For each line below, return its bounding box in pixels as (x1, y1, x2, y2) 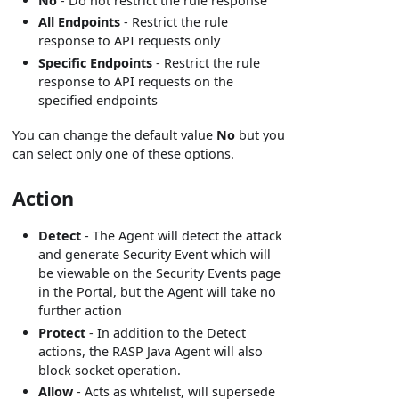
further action (38, 302, 123, 320)
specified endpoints (38, 92, 159, 110)
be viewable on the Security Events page (38, 265, 281, 282)
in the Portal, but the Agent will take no (38, 283, 277, 301)
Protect (38, 323, 86, 341)
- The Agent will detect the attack (81, 227, 283, 245)
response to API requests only (38, 32, 221, 50)
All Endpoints (38, 13, 121, 31)
